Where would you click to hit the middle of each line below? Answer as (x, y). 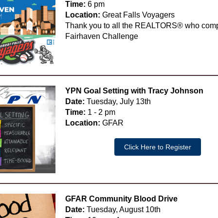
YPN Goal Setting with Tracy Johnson (134, 91)
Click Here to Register (158, 147)
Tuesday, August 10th (123, 209)
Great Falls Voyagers (137, 15)
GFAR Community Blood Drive (121, 199)
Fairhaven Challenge (102, 36)
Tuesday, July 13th (118, 101)
